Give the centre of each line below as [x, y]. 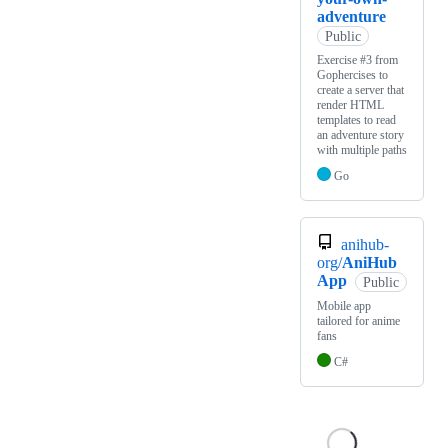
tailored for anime [358, 321]
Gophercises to [352, 75]
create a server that [360, 90]
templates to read [356, 120]
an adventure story [360, 135]
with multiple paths [362, 150]
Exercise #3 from [357, 60]
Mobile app [344, 306]
